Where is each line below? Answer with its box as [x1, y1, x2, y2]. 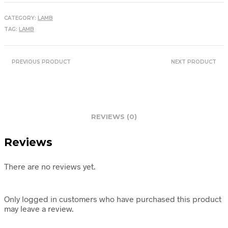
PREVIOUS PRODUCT [12, 59, 71, 65]
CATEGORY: [4, 15, 38, 21]
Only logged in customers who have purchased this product [4, 194, 221, 204]
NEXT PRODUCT [171, 59, 216, 65]
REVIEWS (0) [91, 112, 137, 121]
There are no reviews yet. [4, 161, 96, 171]
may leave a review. [4, 204, 74, 213]
